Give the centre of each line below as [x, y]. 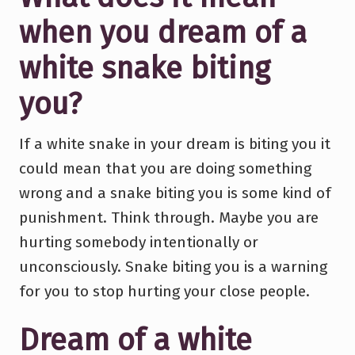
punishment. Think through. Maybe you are [169, 217]
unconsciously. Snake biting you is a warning [173, 266]
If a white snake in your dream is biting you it [175, 143]
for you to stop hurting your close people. [164, 291]
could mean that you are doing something [165, 168]
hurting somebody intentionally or [139, 242]
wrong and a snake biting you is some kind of [175, 193]
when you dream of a [163, 32]
